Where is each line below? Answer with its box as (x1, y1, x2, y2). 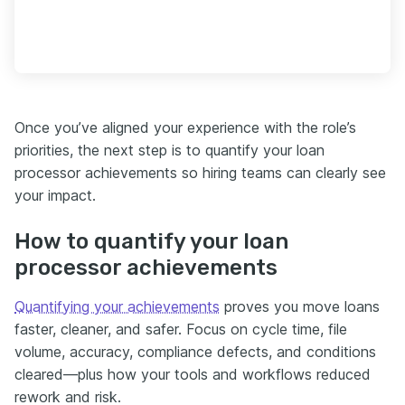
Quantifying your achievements (14, 297, 220, 316)
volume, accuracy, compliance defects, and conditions (14, 342, 376, 361)
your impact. (14, 185, 96, 204)
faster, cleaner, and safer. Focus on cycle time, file (14, 319, 347, 338)
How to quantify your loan (14, 228, 288, 254)
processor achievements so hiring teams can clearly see (14, 163, 386, 182)
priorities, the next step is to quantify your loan (14, 140, 325, 159)
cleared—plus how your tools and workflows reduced (14, 364, 371, 383)
